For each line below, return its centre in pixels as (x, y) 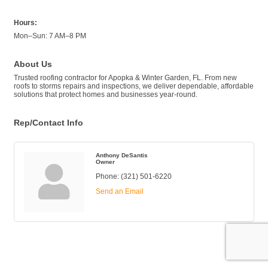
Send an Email (120, 192)
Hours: (25, 23)
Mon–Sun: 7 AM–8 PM (50, 36)
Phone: (107, 177)
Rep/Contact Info (48, 123)
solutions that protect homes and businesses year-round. (106, 95)
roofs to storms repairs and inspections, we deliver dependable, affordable (134, 86)
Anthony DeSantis (122, 156)
